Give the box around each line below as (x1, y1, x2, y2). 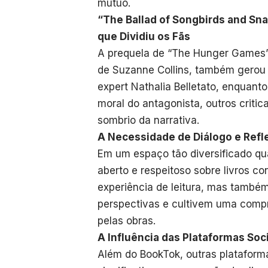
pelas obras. (98, 214, 156, 227)
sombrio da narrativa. (98, 114, 199, 126)
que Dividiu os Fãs (98, 30, 190, 42)
